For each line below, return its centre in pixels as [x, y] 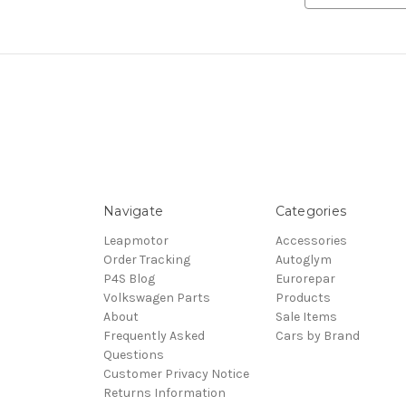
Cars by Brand [317, 336]
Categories [310, 212]
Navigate [133, 212]
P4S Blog [129, 279]
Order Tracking [147, 260]
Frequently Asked [154, 336]
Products [303, 298]
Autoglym [303, 260]
